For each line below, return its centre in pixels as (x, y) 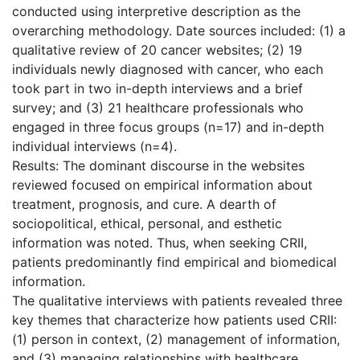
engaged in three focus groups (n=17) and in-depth (168, 127)
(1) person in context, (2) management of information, (176, 339)
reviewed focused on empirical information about (162, 184)
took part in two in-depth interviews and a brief (157, 88)
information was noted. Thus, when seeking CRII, (160, 242)
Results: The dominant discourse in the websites (158, 165)
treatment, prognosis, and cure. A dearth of (144, 204)
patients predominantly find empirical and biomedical (174, 262)
